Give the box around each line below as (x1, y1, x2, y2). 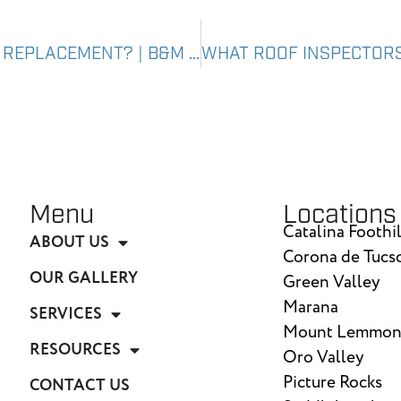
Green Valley (283, 270, 380, 295)
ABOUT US (30, 231, 110, 254)
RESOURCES (30, 338, 122, 362)
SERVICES (30, 303, 103, 326)
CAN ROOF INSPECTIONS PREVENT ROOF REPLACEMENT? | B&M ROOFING (189, 46, 200, 64)
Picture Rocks (283, 371, 383, 396)
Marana (283, 295, 339, 320)
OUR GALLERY (30, 267, 139, 290)
